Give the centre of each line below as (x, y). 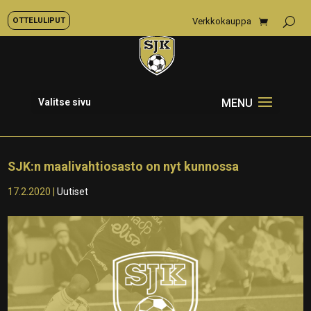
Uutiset (73, 192)
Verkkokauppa (222, 21)
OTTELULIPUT (39, 20)
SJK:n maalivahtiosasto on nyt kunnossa (124, 166)
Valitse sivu (64, 102)
